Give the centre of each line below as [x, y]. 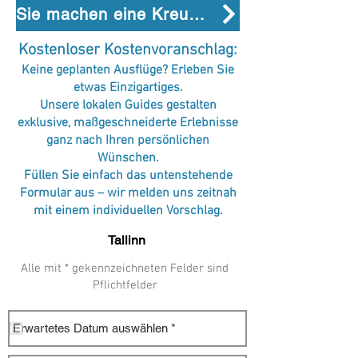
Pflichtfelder [125, 285]
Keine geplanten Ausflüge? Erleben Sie [128, 70]
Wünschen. [128, 158]
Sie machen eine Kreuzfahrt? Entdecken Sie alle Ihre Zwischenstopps [197, 14]
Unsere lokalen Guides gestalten [128, 105]
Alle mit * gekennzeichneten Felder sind [125, 268]
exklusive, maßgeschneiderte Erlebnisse [128, 123]
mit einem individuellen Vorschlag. [128, 211]
